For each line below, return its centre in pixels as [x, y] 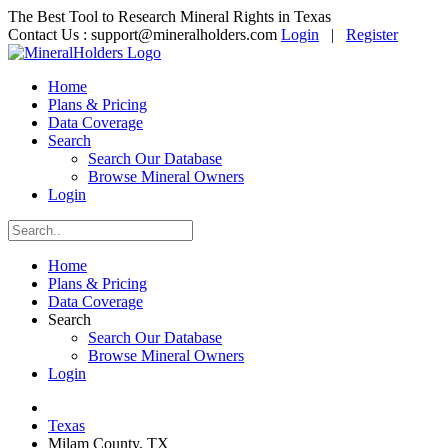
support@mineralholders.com [184, 34]
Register [372, 34]
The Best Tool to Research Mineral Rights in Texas [169, 16]
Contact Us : [49, 34]
